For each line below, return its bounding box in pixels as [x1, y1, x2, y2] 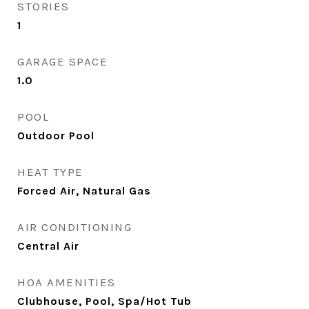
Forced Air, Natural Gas [17, 184, 151, 197]
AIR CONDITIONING [17, 220, 132, 234]
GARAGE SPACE [17, 54, 108, 68]
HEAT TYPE [17, 165, 83, 179]
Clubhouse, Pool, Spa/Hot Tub [17, 295, 192, 308]
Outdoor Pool [17, 129, 94, 142]
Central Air [17, 239, 79, 252]
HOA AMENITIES [17, 275, 116, 289]
